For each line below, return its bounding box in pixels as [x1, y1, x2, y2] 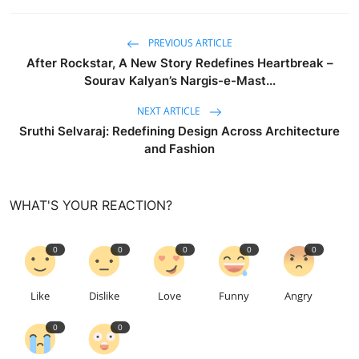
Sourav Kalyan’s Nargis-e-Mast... [83, 72, 276, 88]
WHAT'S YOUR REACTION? [10, 196, 172, 213]
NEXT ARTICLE [137, 103, 203, 118]
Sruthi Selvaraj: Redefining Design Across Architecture [19, 123, 340, 139]
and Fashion [144, 140, 215, 156]
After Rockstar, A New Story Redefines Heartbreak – [26, 54, 333, 71]
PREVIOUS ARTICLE [146, 35, 232, 50]
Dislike [89, 288, 120, 303]
